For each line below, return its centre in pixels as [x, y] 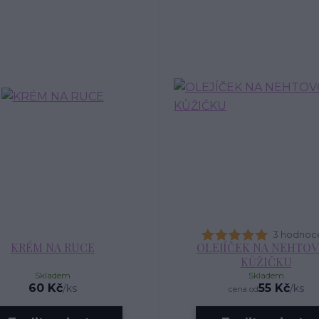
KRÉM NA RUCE [52, 247]
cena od [243, 289]
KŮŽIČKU [266, 262]
